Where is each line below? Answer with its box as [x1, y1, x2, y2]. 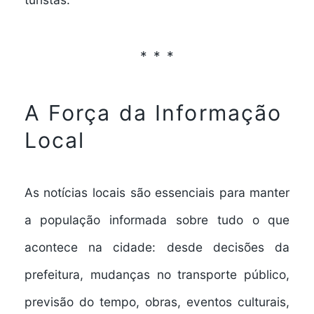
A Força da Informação [24, 100, 282, 126]
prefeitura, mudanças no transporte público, [24, 266, 290, 282]
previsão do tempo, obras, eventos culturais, [24, 294, 290, 309]
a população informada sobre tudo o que [24, 212, 290, 227]
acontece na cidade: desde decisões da [24, 239, 290, 254]
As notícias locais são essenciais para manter [24, 184, 290, 200]
